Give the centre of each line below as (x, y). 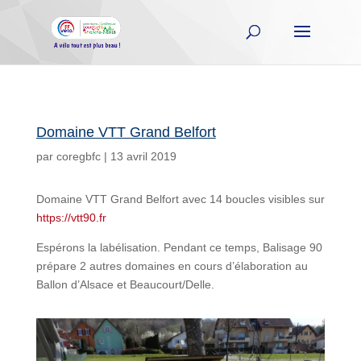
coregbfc (78, 156)
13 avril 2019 (143, 156)
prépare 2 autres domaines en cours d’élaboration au (172, 266)
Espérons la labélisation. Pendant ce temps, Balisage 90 (179, 247)
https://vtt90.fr (71, 218)
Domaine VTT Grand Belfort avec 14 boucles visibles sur (180, 199)
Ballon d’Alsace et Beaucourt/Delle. (125, 284)
